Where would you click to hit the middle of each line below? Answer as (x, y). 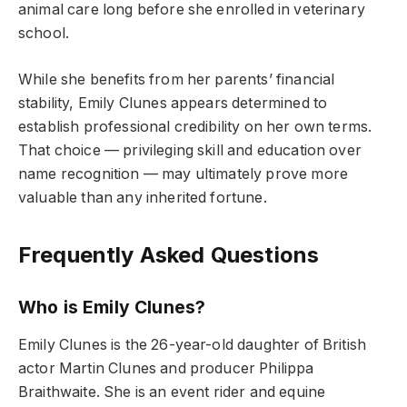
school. (44, 34)
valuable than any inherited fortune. (143, 197)
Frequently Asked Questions (169, 255)
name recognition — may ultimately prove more (184, 174)
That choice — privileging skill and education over (190, 150)
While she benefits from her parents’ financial (177, 79)
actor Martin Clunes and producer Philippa (166, 368)
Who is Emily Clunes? (112, 308)
